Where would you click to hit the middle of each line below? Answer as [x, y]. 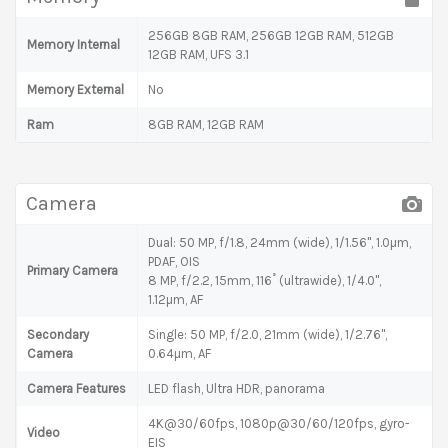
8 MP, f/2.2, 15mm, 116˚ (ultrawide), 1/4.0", [264, 280]
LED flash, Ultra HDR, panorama [236, 388]
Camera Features [76, 388]
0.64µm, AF [179, 353]
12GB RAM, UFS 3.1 [198, 54]
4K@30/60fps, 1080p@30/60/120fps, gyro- [279, 423]
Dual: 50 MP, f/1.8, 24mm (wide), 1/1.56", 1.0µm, [279, 242]
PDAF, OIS [174, 261]
